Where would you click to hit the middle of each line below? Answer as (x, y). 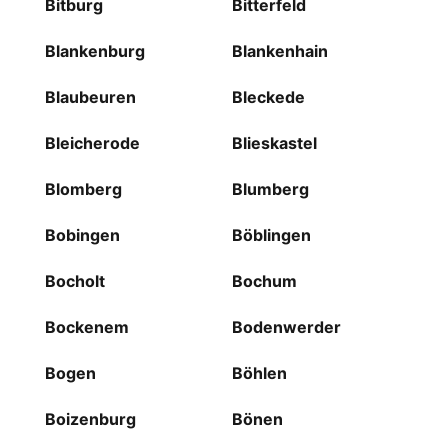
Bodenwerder (286, 327)
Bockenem (86, 327)
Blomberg (83, 189)
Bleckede (268, 97)
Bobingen (82, 235)
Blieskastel (274, 143)
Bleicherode (92, 143)
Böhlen (259, 373)
